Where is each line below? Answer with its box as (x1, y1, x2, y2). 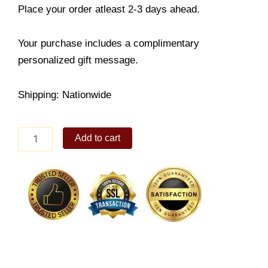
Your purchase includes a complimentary (18, 38, 199, 50)
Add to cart (75, 132, 121, 143)
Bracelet (17, 139, 48, 150)
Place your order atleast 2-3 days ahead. (18, 3, 200, 15)
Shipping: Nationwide (18, 89, 111, 101)
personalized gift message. (18, 54, 138, 66)
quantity (17, 151, 47, 162)
